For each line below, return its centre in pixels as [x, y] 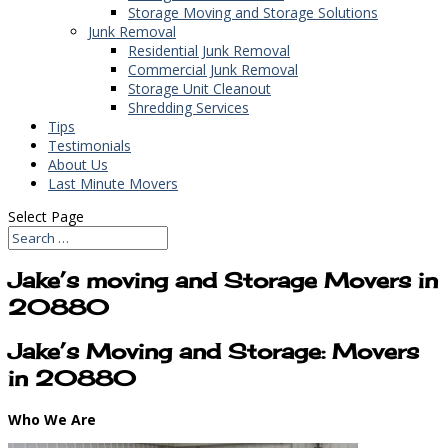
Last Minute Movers [113, 183]
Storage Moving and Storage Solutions [253, 12]
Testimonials [89, 145]
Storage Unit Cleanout [199, 88]
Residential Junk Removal [209, 50]
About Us [78, 164]
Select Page [46, 216]
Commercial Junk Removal [213, 69]
